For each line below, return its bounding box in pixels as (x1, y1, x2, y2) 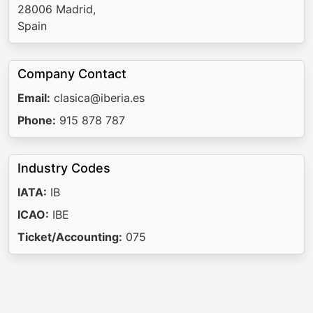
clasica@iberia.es (50, 91, 145, 105)
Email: (17, 91, 50, 105)
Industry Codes (17, 161, 110, 175)
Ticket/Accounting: (17, 230, 122, 244)
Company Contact (17, 66, 126, 81)
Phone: (17, 113, 56, 127)
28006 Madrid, (17, 2, 96, 16)
